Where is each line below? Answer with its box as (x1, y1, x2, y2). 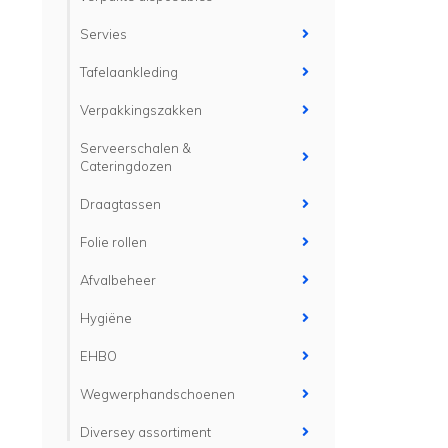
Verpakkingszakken (80, 102, 202, 118)
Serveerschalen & (80, 140, 191, 156)
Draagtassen (80, 196, 161, 212)
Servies (80, 26, 127, 42)
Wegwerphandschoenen (80, 386, 235, 402)
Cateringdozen (80, 158, 172, 174)
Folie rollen (80, 234, 147, 250)
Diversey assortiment (80, 424, 211, 440)
